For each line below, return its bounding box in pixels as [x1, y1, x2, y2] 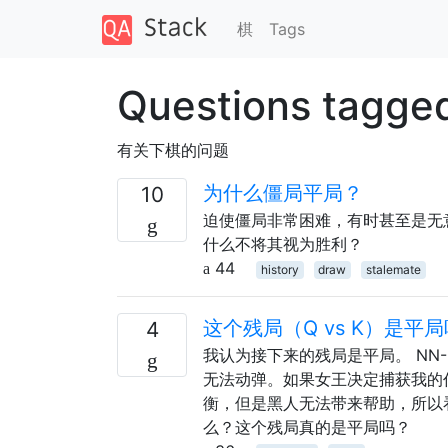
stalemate [365, 261, 421, 277]
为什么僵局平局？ [203, 180, 363, 205]
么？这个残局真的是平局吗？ [203, 416, 411, 437]
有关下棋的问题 [117, 139, 229, 160]
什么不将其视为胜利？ [203, 233, 363, 254]
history [260, 261, 299, 277]
